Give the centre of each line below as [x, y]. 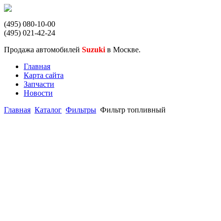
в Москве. [124, 50]
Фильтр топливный [133, 110]
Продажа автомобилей [43, 50]
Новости [38, 93]
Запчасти [39, 84]
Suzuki [93, 50]
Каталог [48, 110]
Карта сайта [44, 75]
